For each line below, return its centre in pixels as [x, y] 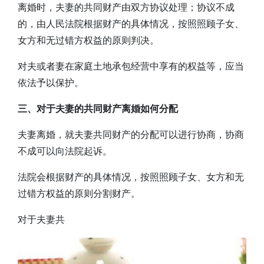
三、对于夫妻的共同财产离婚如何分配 [98, 109]
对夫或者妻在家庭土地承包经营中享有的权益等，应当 [131, 67]
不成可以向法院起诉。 [65, 151]
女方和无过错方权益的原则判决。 [88, 41]
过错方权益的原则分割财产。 [79, 194]
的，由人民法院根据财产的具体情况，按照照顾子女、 [131, 24]
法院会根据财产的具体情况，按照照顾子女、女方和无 [131, 177]
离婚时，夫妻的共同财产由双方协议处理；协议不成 [126, 8]
